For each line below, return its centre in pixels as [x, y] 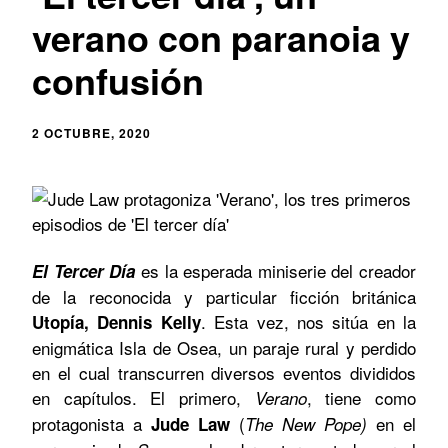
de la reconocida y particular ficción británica [224, 296]
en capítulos [82, 397]
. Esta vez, [248, 321]
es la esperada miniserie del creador [278, 270]
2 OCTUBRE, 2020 [91, 132]
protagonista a [91, 423]
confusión [118, 79]
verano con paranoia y [221, 36]
